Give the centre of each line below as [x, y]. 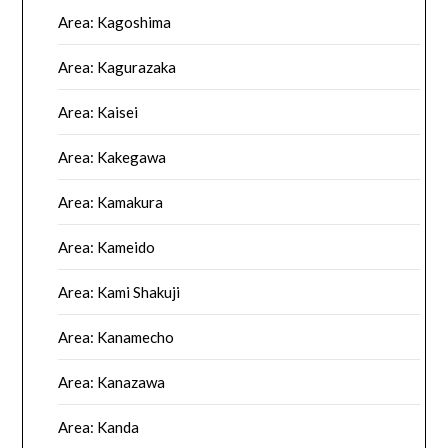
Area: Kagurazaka [117, 67]
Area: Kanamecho [116, 337]
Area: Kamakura [111, 202]
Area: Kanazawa [112, 382]
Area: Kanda [99, 427]
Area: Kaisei [98, 112]
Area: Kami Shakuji [119, 292]
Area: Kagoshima [115, 22]
